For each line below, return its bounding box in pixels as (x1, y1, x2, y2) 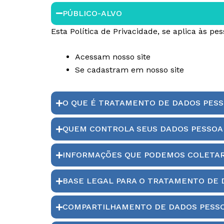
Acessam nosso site (75, 52, 150, 62)
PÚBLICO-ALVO (62, 8, 122, 18)
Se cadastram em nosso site (75, 65, 184, 75)
